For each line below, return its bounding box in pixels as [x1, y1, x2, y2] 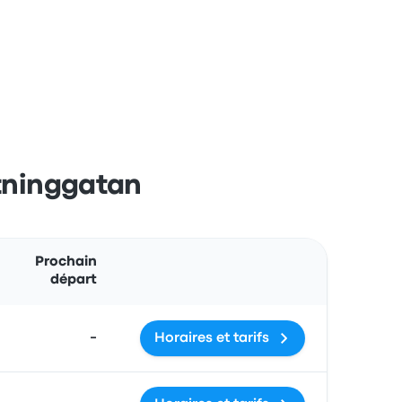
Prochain [35, 256, 97, 268]
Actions [118, 242, 170, 255]
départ [50, 274, 97, 286]
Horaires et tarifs [154, 332, 269, 345]
